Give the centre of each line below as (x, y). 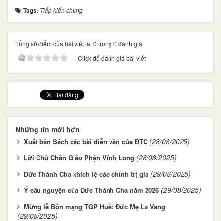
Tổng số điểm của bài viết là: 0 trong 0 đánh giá (79, 43)
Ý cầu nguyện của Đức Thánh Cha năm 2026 (91, 190)
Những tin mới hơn (48, 129)
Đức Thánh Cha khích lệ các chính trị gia (86, 174)
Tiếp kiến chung (61, 10)
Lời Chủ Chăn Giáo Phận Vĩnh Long (79, 157)
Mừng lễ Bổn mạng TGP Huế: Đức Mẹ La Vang (94, 206)
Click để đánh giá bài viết (112, 58)
